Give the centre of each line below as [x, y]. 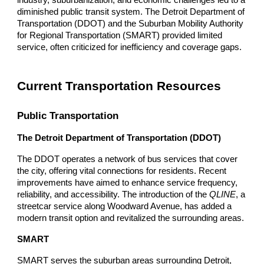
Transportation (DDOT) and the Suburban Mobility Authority [131, 23]
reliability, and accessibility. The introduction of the [113, 194]
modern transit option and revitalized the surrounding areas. [131, 218]
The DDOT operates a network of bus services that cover [128, 159]
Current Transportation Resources [119, 86]
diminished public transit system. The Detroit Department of [131, 11]
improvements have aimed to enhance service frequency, [128, 182]
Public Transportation [68, 115]
